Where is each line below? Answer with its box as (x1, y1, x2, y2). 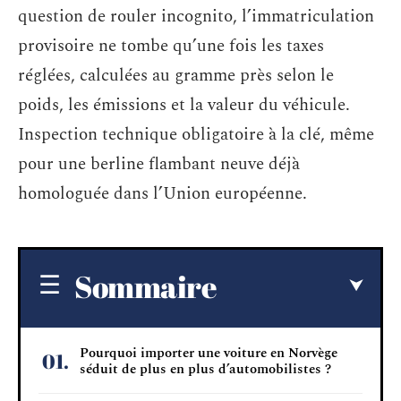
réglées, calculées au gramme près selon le (18, 63, 334, 89)
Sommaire (74, 265, 217, 307)
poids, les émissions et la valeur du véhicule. (18, 92, 350, 118)
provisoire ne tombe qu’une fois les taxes (18, 33, 324, 59)
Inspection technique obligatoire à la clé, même (18, 122, 374, 148)
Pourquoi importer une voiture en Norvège (80, 342, 337, 363)
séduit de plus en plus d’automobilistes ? (80, 358, 331, 380)
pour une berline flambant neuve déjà (18, 151, 300, 177)
